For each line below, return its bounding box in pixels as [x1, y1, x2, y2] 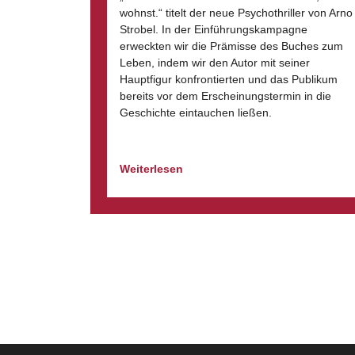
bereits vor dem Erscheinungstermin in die [120, 90, 331, 102]
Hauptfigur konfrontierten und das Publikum [120, 73, 338, 86]
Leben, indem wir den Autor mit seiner [120, 56, 310, 69]
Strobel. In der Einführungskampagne [120, 23, 307, 36]
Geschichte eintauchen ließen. [120, 106, 272, 119]
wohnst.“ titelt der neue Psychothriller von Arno [120, 6, 353, 19]
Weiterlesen [120, 162, 186, 175]
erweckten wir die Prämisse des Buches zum [120, 40, 343, 52]
